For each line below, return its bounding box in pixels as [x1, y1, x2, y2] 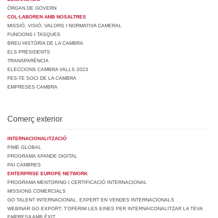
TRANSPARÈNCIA [7, 58, 49, 64]
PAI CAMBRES [7, 162, 41, 168]
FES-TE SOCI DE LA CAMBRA [7, 75, 76, 81]
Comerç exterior [7, 115, 62, 124]
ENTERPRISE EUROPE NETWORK [7, 171, 88, 177]
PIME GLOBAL [7, 145, 41, 150]
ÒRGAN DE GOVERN [7, 5, 56, 11]
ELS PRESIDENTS [7, 49, 50, 55]
